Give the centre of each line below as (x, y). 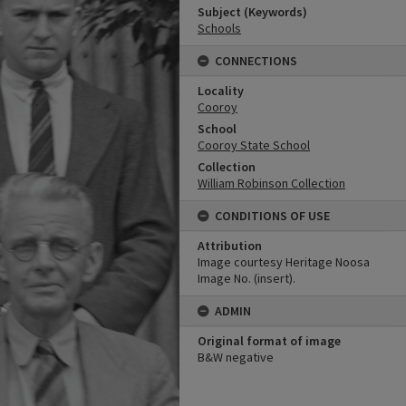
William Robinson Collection (271, 183)
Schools (219, 28)
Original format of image (269, 341)
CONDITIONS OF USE (272, 216)
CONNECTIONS (256, 61)
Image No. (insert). (246, 278)
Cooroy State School (254, 145)
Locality (221, 91)
